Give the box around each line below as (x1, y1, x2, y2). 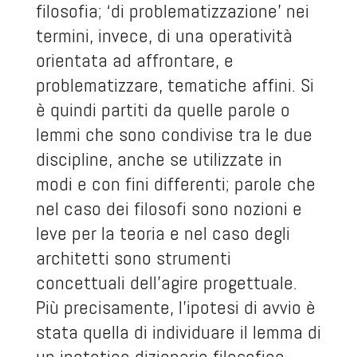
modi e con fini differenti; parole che (35, 171, 316, 197)
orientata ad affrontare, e (35, 48, 233, 73)
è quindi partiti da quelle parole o (35, 97, 290, 123)
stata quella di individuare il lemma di (35, 320, 321, 345)
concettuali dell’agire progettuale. (35, 270, 297, 296)
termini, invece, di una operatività (35, 23, 292, 49)
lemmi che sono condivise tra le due (35, 122, 312, 147)
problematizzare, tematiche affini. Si (35, 73, 314, 98)
